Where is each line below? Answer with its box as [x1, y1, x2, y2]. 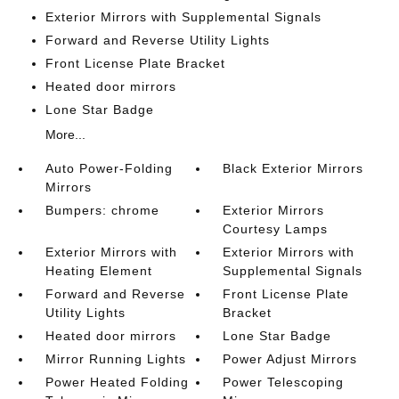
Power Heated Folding [45, 375, 189, 390]
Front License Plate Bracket [45, 56, 225, 71]
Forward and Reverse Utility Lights [45, 33, 270, 48]
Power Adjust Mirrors [223, 352, 358, 367]
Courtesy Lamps [223, 222, 329, 237]
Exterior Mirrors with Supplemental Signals [45, 10, 322, 25]
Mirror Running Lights [45, 352, 186, 367]
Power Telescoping [223, 375, 345, 390]
